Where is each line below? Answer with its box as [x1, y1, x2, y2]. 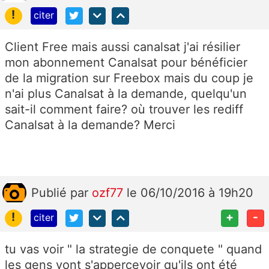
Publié [31, 186, 70, 200]
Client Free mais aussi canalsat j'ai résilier [5, 40, 240, 54]
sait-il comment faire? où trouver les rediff [5, 102, 243, 116]
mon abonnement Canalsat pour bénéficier [5, 55, 247, 70]
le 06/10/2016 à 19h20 [127, 186, 253, 200]
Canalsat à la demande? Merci [5, 118, 179, 132]
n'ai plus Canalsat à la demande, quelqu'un [5, 86, 247, 101]
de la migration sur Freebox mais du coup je [5, 71, 253, 85]
